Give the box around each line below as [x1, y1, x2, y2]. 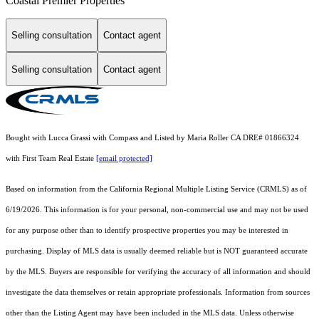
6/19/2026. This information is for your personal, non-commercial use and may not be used [6, 206, 308, 214]
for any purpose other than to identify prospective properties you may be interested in [6, 226, 288, 235]
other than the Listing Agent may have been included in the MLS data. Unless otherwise [6, 309, 294, 318]
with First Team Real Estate [6, 155, 96, 163]
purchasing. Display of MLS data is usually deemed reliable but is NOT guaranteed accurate [6, 247, 308, 256]
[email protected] [96, 155, 152, 163]
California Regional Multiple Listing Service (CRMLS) [110, 185, 289, 194]
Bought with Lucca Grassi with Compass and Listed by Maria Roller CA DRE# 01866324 [6, 134, 299, 142]
